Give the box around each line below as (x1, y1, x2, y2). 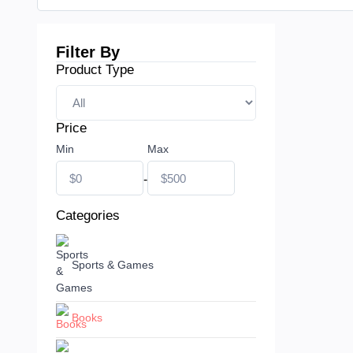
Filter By (56, 43, 120, 61)
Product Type (56, 62, 134, 78)
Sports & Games (72, 258, 154, 272)
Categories (56, 208, 120, 224)
